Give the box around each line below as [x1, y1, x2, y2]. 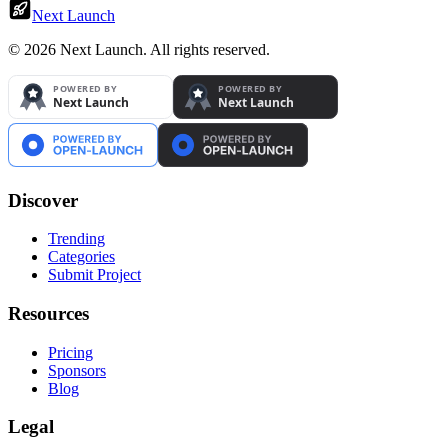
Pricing [48, 343, 93, 361]
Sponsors [48, 361, 106, 379]
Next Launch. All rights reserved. [56, 40, 270, 58]
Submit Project [48, 266, 141, 284]
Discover [8, 189, 78, 211]
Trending [48, 230, 105, 248]
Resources [8, 303, 89, 325]
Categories [48, 248, 115, 266]
